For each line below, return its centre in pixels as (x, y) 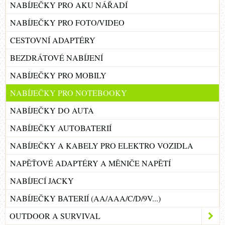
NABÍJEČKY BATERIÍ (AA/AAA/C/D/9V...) (85, 198)
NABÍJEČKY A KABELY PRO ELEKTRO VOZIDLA (102, 146)
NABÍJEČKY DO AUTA (52, 110)
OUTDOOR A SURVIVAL (55, 216)
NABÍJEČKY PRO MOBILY (58, 75)
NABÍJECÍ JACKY (42, 181)
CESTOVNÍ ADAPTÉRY (53, 40)
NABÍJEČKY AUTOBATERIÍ (61, 128)
